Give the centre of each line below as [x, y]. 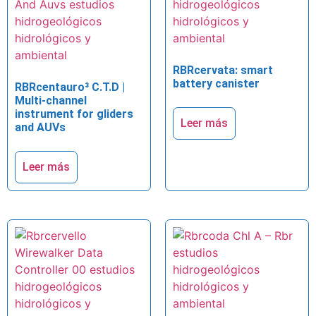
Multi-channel [51, 101]
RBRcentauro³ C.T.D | [70, 87]
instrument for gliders [74, 114]
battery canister [216, 84]
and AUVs [40, 128]
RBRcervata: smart [223, 71]
